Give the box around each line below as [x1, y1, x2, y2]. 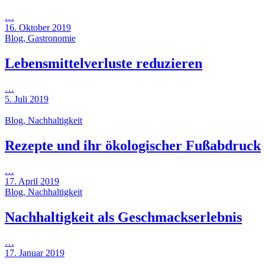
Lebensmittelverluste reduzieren [5, 55, 202, 71]
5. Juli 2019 [5, 93, 49, 104]
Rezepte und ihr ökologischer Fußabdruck [5, 137, 261, 153]
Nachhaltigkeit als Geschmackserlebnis [5, 209, 242, 225]
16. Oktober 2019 [5, 22, 71, 33]
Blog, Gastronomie [5, 33, 76, 44]
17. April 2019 [5, 176, 59, 186]
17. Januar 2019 [5, 247, 64, 258]
